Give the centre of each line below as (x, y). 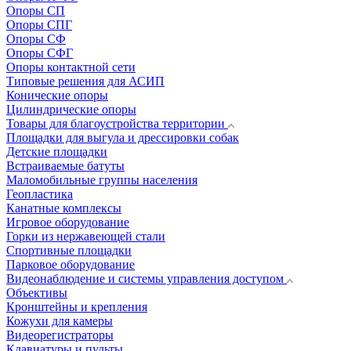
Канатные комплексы (64, 208)
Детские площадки (57, 152)
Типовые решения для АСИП (85, 81)
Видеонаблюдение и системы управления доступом (145, 279)
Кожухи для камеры (60, 321)
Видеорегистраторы (60, 335)
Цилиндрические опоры (71, 109)
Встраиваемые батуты (65, 166)
